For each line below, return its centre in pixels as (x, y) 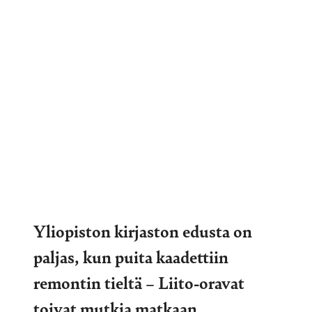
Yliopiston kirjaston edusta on (143, 230)
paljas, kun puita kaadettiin (131, 256)
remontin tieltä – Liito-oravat (139, 282)
